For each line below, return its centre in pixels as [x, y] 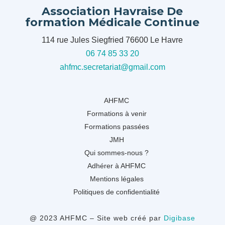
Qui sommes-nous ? [117, 153]
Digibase [179, 218]
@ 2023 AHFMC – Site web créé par [96, 218]
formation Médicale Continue [113, 23]
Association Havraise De [113, 12]
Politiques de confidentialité [117, 192]
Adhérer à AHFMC [117, 166]
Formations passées [117, 127]
